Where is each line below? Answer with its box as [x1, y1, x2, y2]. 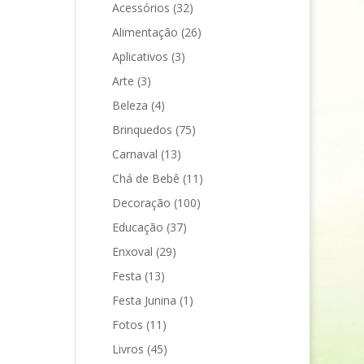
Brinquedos [112, 121, 173, 137]
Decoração [112, 194, 171, 210]
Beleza [112, 97, 149, 113]
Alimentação [112, 24, 179, 40]
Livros [112, 340, 145, 357]
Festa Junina [112, 292, 177, 308]
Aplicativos [112, 48, 169, 64]
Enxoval [112, 243, 154, 259]
